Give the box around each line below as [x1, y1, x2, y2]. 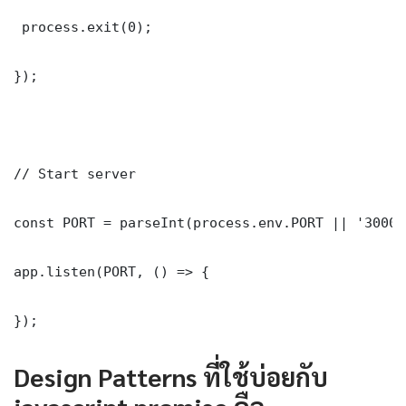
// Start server [14, 165, 136, 181]
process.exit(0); [14, 18, 152, 34]
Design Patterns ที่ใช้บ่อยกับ [14, 359, 328, 392]
